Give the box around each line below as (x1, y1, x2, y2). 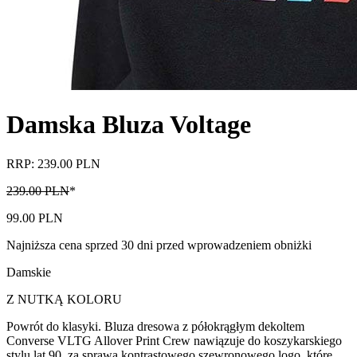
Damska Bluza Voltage (6, 110, 251, 139)
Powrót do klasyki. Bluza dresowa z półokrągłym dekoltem (6, 319, 304, 333)
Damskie (6, 265, 51, 279)
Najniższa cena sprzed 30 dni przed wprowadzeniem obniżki (6, 237, 312, 252)
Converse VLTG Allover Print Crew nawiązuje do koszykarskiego (6, 333, 342, 347)
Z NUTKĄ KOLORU (6, 292, 122, 306)
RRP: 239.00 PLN (6, 156, 100, 171)
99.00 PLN (6, 210, 63, 225)
